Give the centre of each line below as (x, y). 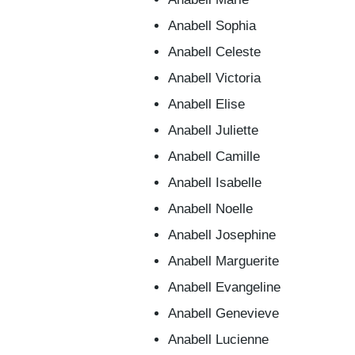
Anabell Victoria (214, 78)
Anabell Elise (206, 104)
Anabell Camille (214, 157)
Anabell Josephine (222, 235)
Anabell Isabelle (215, 183)
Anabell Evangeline (224, 287)
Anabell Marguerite (223, 261)
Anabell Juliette (213, 130)
